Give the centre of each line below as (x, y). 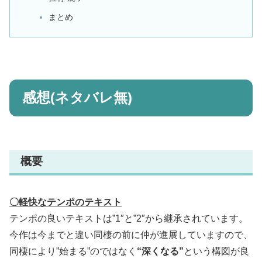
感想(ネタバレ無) (77, 98)
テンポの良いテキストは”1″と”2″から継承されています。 (129, 218)
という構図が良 (216, 251)
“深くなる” (160, 251)
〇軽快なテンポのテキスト (65, 202)
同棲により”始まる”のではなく (73, 251)
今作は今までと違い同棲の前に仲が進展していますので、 (131, 235)
